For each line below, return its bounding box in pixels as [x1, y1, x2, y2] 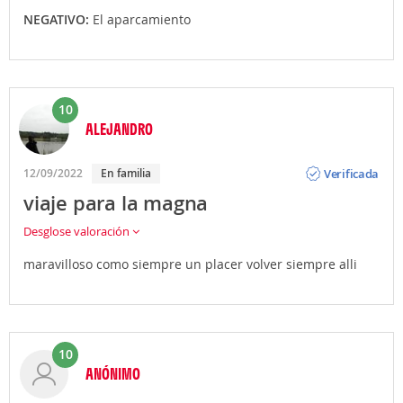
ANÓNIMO [85, 363, 140, 384]
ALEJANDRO [85, 119, 153, 139]
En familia [107, 166, 151, 182]
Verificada [324, 165, 380, 182]
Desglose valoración [23, 223, 132, 240]
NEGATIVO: [23, 11, 93, 29]
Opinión [324, 150, 367, 167]
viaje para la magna [23, 190, 209, 218]
